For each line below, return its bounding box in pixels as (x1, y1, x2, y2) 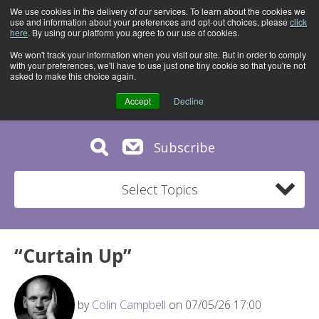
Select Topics (121, 180, 198, 198)
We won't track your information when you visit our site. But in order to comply (10, 48, 306, 61)
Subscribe (153, 138, 215, 156)
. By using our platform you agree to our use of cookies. (28, 26, 239, 38)
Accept (125, 95, 151, 107)
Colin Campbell (92, 297, 166, 313)
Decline (174, 95, 204, 107)
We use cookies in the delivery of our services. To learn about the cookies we (10, 5, 305, 17)
